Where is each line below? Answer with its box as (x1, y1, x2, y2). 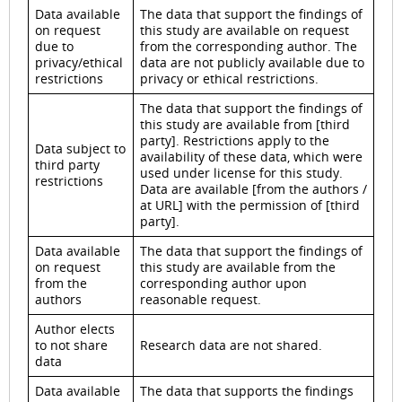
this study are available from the (140, 258, 336, 276)
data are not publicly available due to (140, 54, 364, 72)
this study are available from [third (140, 116, 350, 134)
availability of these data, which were (140, 148, 363, 166)
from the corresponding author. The (140, 38, 357, 56)
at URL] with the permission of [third (140, 197, 360, 214)
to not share (35, 336, 108, 354)
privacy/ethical (35, 54, 123, 72)
